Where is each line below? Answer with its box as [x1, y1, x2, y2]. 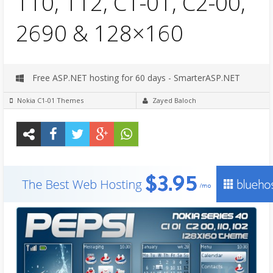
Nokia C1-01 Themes [17, 95, 83, 105]
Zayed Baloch [152, 95, 196, 105]
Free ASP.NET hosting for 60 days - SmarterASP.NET [30, 71, 240, 83]
